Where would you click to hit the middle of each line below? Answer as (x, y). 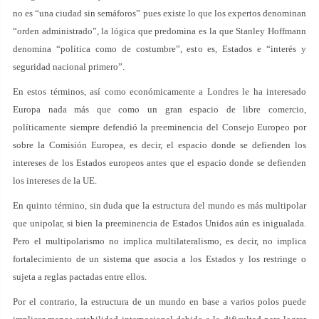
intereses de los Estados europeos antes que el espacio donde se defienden (159, 163)
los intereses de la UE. (55, 181)
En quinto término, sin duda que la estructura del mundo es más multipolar (159, 205)
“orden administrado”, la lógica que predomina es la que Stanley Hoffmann (159, 31)
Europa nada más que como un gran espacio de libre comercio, (159, 109)
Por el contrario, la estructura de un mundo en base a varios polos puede (159, 302)
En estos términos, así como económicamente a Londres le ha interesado (159, 91)
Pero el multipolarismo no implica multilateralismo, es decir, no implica (159, 241)
